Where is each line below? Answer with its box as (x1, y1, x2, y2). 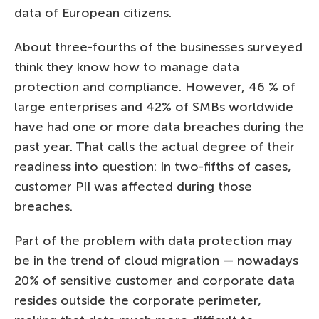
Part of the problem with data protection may (14, 232, 293, 249)
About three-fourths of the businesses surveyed (14, 38, 303, 55)
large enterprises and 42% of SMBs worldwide (14, 98, 293, 115)
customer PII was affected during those (14, 178, 252, 194)
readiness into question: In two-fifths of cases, (14, 158, 291, 174)
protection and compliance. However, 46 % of (14, 78, 296, 95)
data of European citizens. (14, 4, 172, 21)
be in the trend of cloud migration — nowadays (14, 252, 298, 268)
